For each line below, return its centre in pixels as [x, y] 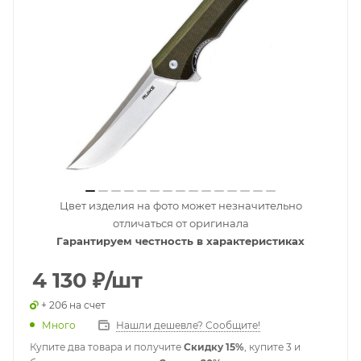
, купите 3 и [272, 347]
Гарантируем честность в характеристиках [180, 241]
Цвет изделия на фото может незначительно [180, 205]
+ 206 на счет [73, 305]
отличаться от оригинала [180, 223]
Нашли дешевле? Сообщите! [188, 325]
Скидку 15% [214, 347]
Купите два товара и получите [107, 347]
